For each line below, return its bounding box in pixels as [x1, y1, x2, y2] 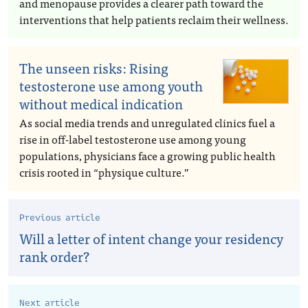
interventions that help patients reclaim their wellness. [19, 10, 289, 28]
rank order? [19, 245, 89, 267]
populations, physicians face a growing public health [19, 146, 276, 164]
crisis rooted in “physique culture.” [19, 163, 189, 181]
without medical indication [19, 92, 183, 115]
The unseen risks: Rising [19, 56, 168, 79]
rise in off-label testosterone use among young [19, 130, 246, 148]
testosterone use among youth [19, 74, 203, 97]
